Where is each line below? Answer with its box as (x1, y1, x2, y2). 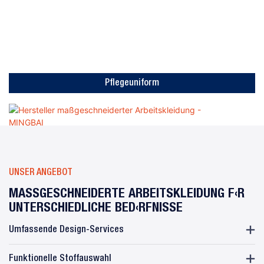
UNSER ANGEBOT (9, 169, 72, 177)
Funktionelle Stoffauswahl (9, 254, 111, 263)
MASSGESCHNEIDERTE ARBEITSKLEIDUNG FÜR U (9, 185, 245, 201)
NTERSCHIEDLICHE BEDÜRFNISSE (9, 199, 176, 215)
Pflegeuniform (105, 79, 159, 88)
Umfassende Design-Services (9, 225, 124, 234)
